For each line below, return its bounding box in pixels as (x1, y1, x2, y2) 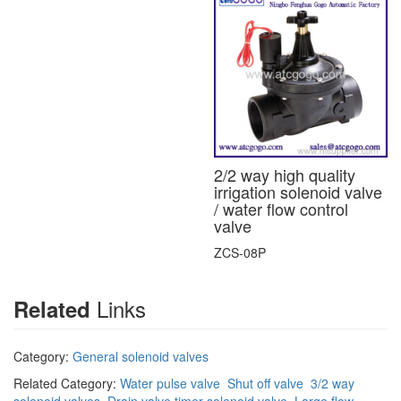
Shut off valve (227, 374, 303, 393)
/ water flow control (214, 197, 348, 221)
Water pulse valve (120, 374, 220, 393)
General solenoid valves (73, 347, 209, 366)
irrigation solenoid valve (214, 180, 382, 204)
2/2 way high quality (214, 163, 355, 187)
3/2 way (311, 374, 354, 393)
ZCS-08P (214, 243, 266, 262)
